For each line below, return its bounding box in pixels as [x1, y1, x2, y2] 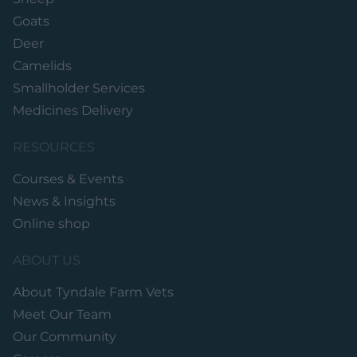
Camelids [13, 58, 72, 74]
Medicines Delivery [13, 103, 133, 119]
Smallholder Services [13, 80, 145, 96]
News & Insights [13, 194, 116, 210]
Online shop [13, 216, 90, 232]
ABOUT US [13, 253, 80, 269]
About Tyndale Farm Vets [13, 284, 174, 300]
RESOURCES [13, 139, 95, 155]
